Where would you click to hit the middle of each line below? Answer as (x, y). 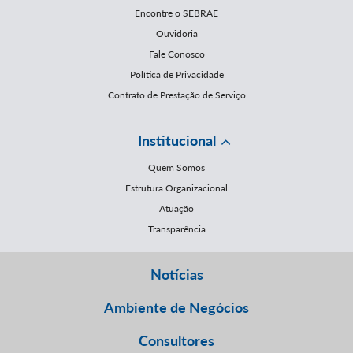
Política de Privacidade (176, 74)
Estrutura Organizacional (176, 188)
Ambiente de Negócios (176, 307)
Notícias (176, 274)
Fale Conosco (176, 54)
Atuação (176, 208)
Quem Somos (176, 167)
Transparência (176, 229)
